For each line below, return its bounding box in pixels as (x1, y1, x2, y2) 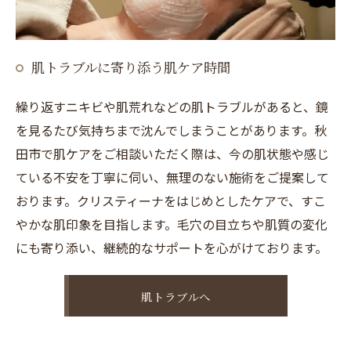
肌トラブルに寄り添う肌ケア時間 (31, 56, 230, 77)
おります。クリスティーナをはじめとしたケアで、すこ (16, 190, 326, 210)
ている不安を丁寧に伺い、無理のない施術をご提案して (16, 167, 329, 186)
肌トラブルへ (140, 288, 211, 305)
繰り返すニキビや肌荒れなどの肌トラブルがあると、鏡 (16, 96, 328, 116)
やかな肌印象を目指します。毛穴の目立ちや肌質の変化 (16, 214, 327, 233)
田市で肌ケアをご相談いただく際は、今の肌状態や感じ (16, 143, 329, 163)
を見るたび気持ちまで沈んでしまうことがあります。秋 (16, 120, 327, 139)
